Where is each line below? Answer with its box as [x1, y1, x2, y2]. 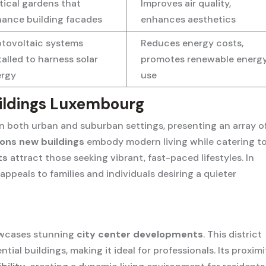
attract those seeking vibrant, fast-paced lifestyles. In [8, 151, 255, 164]
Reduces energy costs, [141, 36, 244, 49]
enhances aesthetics [141, 12, 236, 26]
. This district [203, 227, 262, 240]
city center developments [77, 227, 204, 240]
